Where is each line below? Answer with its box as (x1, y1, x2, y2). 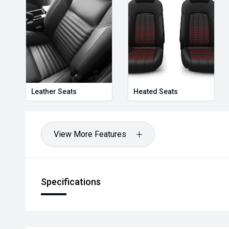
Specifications (41, 176, 101, 187)
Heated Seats (133, 87, 178, 96)
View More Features (54, 129, 126, 139)
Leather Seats (31, 87, 77, 96)
